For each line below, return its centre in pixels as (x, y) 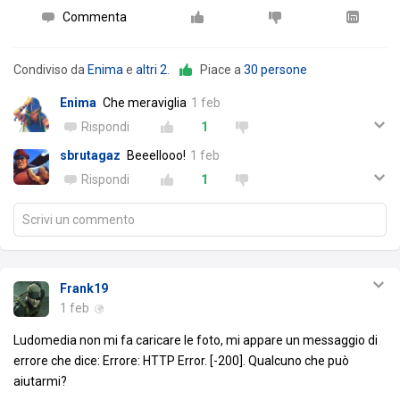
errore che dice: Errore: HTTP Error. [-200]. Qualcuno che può (181, 361)
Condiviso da (50, 70)
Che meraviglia (145, 103)
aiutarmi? (40, 381)
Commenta (94, 17)
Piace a (222, 70)
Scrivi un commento (79, 220)
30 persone (275, 70)
